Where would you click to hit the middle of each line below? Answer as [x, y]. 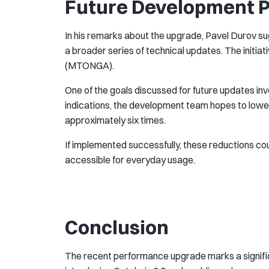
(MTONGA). [89, 66]
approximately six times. [115, 120]
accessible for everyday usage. [130, 160]
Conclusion [117, 228]
